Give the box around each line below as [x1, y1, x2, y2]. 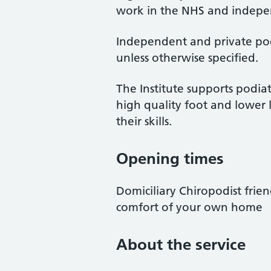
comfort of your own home [116, 200, 263, 214]
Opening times [116, 149, 224, 168]
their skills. [116, 114, 172, 128]
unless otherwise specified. [116, 51, 258, 65]
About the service [116, 235, 246, 254]
